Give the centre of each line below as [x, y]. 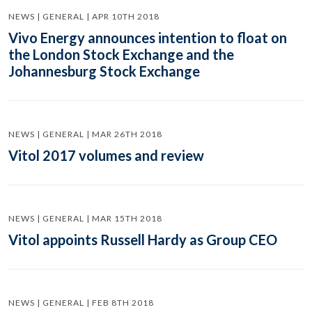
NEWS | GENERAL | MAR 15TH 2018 [85, 218]
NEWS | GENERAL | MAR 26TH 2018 [85, 134]
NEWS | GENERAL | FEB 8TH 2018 [81, 303]
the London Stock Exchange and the [121, 54]
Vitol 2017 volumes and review [106, 155]
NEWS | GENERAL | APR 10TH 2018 [84, 16]
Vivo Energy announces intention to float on [148, 38]
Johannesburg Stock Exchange [104, 71]
